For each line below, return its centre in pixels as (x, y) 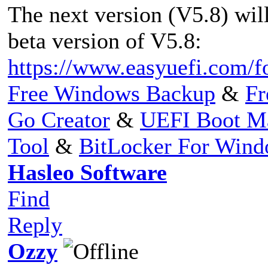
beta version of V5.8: (105, 40)
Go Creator (59, 119)
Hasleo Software (87, 172)
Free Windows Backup (112, 93)
